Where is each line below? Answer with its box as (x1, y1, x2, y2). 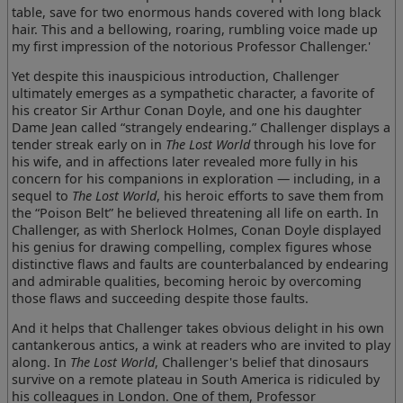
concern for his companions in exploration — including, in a (12, 169, 381, 187)
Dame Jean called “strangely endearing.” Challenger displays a (12, 118, 391, 136)
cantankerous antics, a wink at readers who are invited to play (12, 336, 391, 354)
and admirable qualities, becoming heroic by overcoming (12, 272, 363, 290)
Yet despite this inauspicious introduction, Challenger (12, 67, 340, 85)
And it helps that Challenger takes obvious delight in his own (12, 319, 385, 337)
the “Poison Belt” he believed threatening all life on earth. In (12, 203, 380, 221)
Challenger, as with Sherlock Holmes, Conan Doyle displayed (12, 220, 382, 238)
